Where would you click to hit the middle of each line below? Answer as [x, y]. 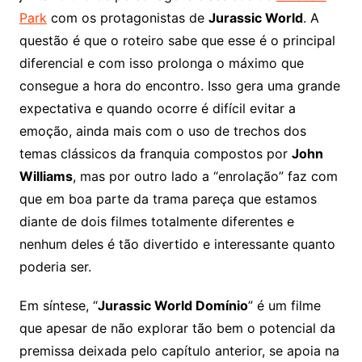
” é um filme [284, 306]
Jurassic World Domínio [173, 306]
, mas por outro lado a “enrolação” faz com [205, 177]
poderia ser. [55, 267]
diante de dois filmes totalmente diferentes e [156, 222]
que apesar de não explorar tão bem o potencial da [177, 328]
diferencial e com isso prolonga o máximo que [161, 63]
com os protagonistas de [127, 18]
